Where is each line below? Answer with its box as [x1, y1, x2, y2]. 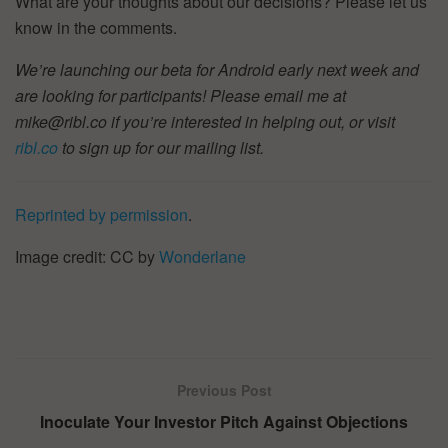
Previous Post [176, 380, 272, 401]
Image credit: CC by [15, 245, 159, 269]
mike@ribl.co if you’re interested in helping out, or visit [15, 110, 395, 134]
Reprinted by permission [15, 203, 188, 227]
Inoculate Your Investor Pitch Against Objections [40, 410, 408, 434]
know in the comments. [15, 16, 177, 40]
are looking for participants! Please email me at [15, 84, 346, 108]
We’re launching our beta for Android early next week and [15, 58, 419, 82]
